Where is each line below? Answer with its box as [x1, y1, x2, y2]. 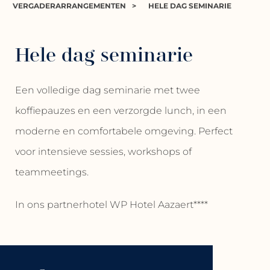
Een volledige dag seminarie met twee [14, 84, 200, 96]
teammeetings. [14, 166, 89, 178]
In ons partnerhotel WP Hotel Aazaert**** [14, 199, 208, 211]
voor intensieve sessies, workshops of [14, 146, 192, 158]
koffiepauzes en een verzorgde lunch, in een [14, 105, 227, 117]
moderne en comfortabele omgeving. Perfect [14, 125, 233, 137]
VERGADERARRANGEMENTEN [12, 1, 126, 11]
